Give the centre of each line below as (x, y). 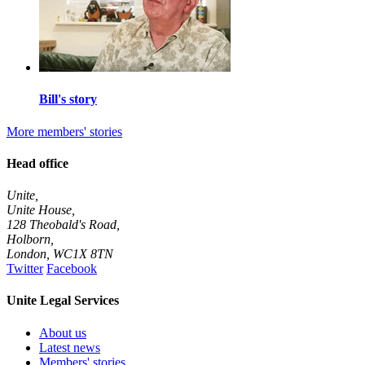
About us (63, 332)
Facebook (72, 269)
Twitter (25, 269)
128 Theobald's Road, (63, 225)
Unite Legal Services (63, 301)
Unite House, (41, 210)
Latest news (70, 347)
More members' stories (64, 131)
